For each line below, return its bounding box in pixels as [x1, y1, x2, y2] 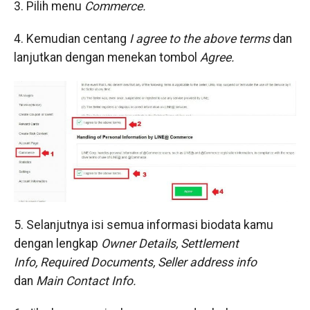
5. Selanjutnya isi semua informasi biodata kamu [13, 218, 273, 232]
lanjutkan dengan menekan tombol [13, 51, 200, 64]
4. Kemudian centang [13, 32, 129, 46]
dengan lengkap [13, 237, 101, 251]
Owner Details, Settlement [100, 237, 239, 251]
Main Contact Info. [35, 274, 136, 289]
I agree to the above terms [129, 32, 270, 46]
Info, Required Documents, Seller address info [13, 255, 257, 270]
